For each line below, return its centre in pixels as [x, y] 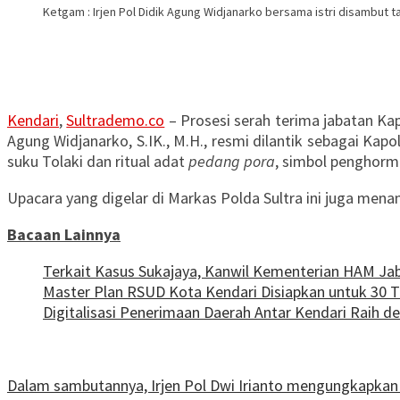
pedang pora [232, 161]
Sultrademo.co [116, 120]
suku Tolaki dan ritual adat [98, 161]
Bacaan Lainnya [64, 234]
